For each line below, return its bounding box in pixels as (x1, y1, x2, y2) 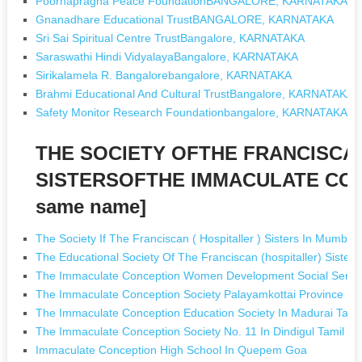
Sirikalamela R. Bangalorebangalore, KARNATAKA (36, 68, 293, 82)
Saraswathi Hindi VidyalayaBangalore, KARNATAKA (36, 49, 299, 63)
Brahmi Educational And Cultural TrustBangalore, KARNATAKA (36, 86, 355, 100)
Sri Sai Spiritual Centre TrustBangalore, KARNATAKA (36, 31, 305, 44)
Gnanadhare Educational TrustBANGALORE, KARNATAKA (36, 12, 335, 26)
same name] (36, 195, 147, 217)
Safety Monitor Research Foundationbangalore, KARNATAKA (36, 105, 348, 119)
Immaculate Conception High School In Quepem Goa (36, 343, 308, 356)
